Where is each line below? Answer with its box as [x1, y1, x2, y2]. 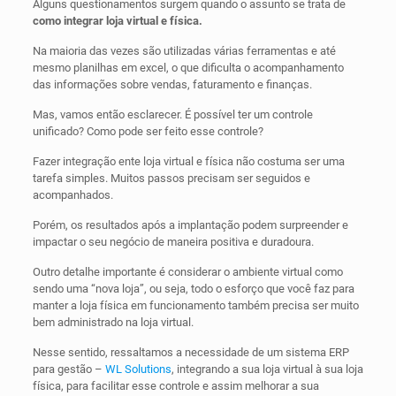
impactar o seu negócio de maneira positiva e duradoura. [32, 235, 314, 249]
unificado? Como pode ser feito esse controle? [32, 125, 263, 139]
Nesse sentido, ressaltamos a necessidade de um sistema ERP [32, 346, 349, 360]
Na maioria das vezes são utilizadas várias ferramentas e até [32, 44, 336, 58]
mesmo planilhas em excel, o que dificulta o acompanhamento [32, 61, 344, 75]
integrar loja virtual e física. [63, 14, 202, 28]
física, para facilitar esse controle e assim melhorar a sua [32, 379, 319, 393]
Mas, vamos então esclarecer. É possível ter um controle [32, 108, 313, 122]
